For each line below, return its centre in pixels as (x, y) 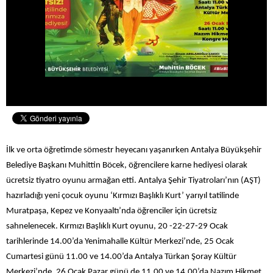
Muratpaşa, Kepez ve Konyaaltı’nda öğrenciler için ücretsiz (112, 211)
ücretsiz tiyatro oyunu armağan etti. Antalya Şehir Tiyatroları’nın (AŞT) (133, 181)
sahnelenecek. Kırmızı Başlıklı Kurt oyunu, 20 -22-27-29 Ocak (117, 227)
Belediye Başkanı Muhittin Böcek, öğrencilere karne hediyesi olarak (127, 166)
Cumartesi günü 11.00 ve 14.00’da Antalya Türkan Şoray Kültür (121, 257)
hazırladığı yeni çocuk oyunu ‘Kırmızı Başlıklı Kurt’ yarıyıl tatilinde (122, 196)
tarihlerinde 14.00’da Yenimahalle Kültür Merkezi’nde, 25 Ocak (120, 242)
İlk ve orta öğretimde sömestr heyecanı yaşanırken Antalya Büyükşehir (134, 151)
